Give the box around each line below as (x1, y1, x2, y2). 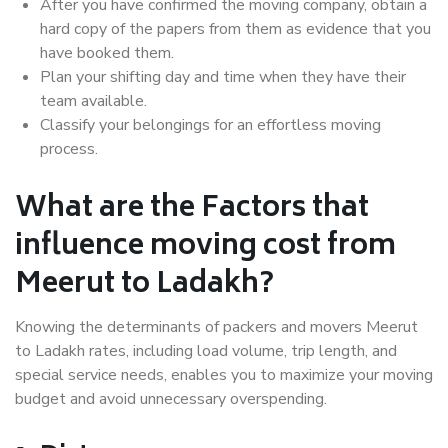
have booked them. (40, 42, 174, 65)
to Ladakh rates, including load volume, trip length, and (15, 340, 397, 363)
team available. (40, 90, 147, 113)
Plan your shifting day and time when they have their (40, 66, 406, 89)
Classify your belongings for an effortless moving (40, 114, 381, 137)
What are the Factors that (15, 185, 369, 235)
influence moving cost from (15, 223, 396, 273)
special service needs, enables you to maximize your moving (15, 364, 433, 387)
